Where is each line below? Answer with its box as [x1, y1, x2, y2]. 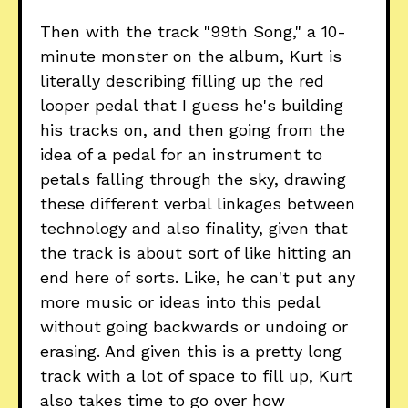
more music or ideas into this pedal [40, 292, 320, 312]
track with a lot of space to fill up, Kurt [40, 366, 352, 386]
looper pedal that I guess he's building [40, 96, 343, 116]
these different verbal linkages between [40, 194, 355, 214]
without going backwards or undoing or [40, 317, 348, 337]
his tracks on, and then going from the [40, 120, 345, 140]
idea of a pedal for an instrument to [40, 145, 322, 165]
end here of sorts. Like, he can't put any [40, 268, 355, 288]
